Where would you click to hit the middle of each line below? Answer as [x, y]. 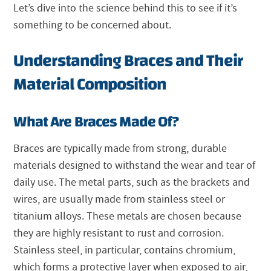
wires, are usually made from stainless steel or [119, 199]
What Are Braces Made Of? [96, 121]
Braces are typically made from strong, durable [120, 148]
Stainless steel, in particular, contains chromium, [125, 250]
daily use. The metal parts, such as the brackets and [132, 182]
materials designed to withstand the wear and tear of [135, 165]
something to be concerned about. [93, 25]
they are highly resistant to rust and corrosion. [119, 233]
